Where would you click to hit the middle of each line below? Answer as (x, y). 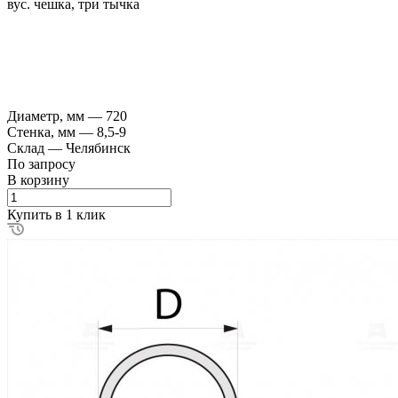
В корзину (38, 179)
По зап (28, 163)
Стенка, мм (43, 131)
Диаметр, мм (48, 115)
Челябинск (98, 147)
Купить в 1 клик (56, 214)
